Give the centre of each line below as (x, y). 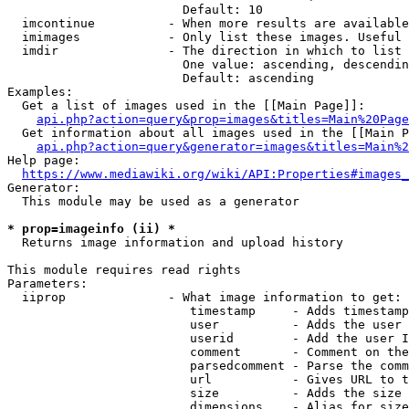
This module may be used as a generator (153, 201)
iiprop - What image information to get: (204, 297)
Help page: (44, 160)
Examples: (40, 92)
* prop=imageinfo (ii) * (91, 229)
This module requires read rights (124, 270)
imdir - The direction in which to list (204, 51)
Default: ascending (161, 78)
